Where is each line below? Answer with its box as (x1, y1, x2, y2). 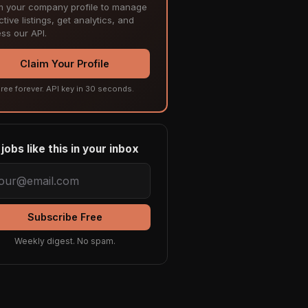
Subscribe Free (27, 211, 102, 223)
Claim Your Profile (20, 58, 109, 70)
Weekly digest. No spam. (14, 236, 115, 247)
